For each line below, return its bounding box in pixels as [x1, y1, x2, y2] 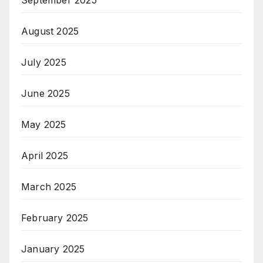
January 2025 [21, 242, 85, 255]
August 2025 [21, 25, 79, 37]
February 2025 [21, 211, 89, 224]
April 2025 [21, 149, 68, 161]
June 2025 [21, 87, 70, 99]
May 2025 [21, 118, 66, 130]
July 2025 [21, 56, 66, 68]
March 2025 [21, 180, 76, 193]
